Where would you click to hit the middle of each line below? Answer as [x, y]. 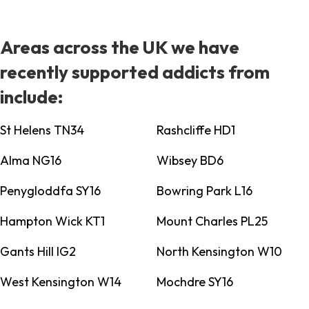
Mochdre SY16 [195, 282]
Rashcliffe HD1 [196, 130]
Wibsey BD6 [190, 161]
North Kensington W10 [219, 252]
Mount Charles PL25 [212, 221]
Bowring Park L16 [204, 191]
